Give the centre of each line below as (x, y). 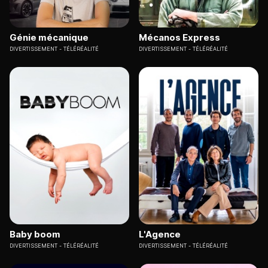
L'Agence (160, 234)
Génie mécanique (49, 38)
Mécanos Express (179, 38)
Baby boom (35, 234)
